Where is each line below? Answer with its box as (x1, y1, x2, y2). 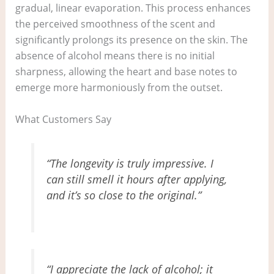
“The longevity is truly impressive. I (46, 156, 214, 171)
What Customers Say (15, 112, 111, 126)
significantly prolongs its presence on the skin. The (15, 33, 248, 47)
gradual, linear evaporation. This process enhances (15, 1, 251, 15)
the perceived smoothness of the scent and (15, 17, 215, 31)
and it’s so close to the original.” (46, 188, 202, 203)
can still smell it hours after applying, (46, 172, 228, 187)
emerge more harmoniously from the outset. (15, 81, 223, 95)
